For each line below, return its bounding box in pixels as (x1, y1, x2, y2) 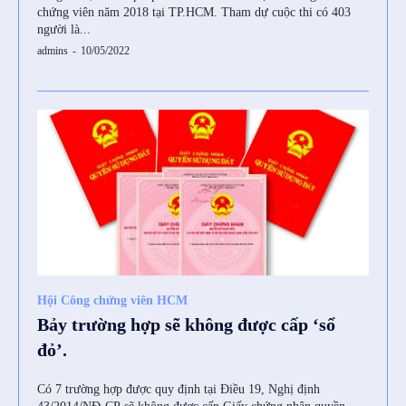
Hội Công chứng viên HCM (37, 294, 188, 308)
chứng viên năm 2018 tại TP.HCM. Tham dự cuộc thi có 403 (37, 5, 221, 20)
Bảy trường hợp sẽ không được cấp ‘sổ (37, 314, 335, 335)
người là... (37, 23, 91, 37)
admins (37, 44, 68, 58)
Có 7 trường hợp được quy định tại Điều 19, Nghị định (37, 382, 320, 397)
